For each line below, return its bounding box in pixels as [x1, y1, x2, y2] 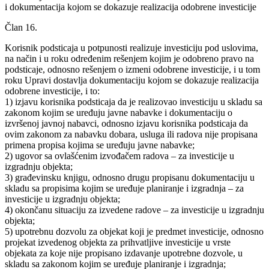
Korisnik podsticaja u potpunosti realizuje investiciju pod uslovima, [5, 42, 258, 53]
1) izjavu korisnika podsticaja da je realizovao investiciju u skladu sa [5, 96, 262, 107]
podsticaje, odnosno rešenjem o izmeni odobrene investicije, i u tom [5, 64, 260, 74]
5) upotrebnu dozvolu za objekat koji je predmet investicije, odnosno [5, 226, 264, 237]
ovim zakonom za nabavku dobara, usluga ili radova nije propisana [5, 128, 258, 139]
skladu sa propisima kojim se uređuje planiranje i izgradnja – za [5, 183, 244, 193]
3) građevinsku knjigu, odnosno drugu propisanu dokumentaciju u [5, 172, 255, 183]
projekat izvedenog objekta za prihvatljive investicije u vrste [5, 237, 231, 247]
